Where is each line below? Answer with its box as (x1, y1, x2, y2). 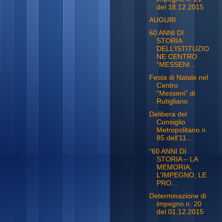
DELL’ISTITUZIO (156, 45, 209, 53)
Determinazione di (149, 192, 206, 200)
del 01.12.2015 (156, 208, 204, 216)
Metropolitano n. (156, 126, 208, 134)
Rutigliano (156, 98, 188, 106)
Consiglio (156, 118, 185, 126)
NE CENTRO (156, 53, 197, 61)
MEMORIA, (156, 163, 192, 171)
